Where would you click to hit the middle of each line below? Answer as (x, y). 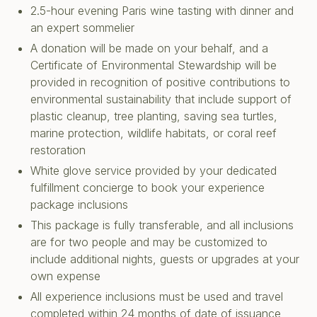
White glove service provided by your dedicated (154, 171)
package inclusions (79, 205)
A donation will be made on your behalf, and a (149, 48)
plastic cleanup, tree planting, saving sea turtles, (154, 116)
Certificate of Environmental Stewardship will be (154, 65)
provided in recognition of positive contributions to (160, 82)
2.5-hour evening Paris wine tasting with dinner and (162, 11)
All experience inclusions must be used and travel (157, 297)
